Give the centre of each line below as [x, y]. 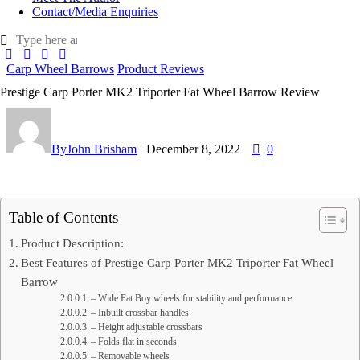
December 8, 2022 [193, 149]
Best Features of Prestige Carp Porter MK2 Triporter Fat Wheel [178, 262]
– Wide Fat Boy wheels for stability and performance [192, 298]
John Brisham [102, 149]
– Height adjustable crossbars [147, 327]
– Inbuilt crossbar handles [140, 313]
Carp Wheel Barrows [60, 69]
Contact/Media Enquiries [95, 12]
